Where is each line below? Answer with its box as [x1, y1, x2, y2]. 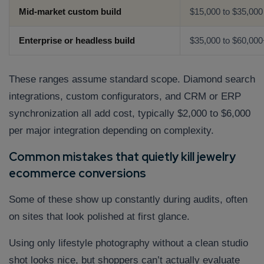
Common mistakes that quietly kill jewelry [9, 149, 236, 165]
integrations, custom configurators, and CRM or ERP [9, 91, 241, 103]
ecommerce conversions [9, 166, 146, 181]
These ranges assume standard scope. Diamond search [9, 74, 255, 85]
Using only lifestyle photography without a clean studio [9, 237, 248, 249]
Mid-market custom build [19, 7, 121, 17]
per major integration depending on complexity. [9, 125, 214, 137]
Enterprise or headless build [19, 36, 135, 46]
